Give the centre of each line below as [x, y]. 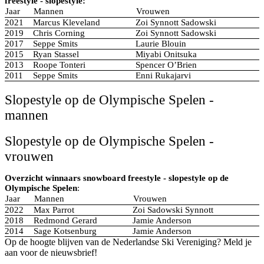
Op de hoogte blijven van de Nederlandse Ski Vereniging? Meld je [128, 242]
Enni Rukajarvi [163, 76]
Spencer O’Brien [166, 65]
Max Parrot [54, 210]
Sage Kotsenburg [65, 231]
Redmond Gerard [65, 221]
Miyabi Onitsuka [166, 55]
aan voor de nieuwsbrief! [51, 253]
